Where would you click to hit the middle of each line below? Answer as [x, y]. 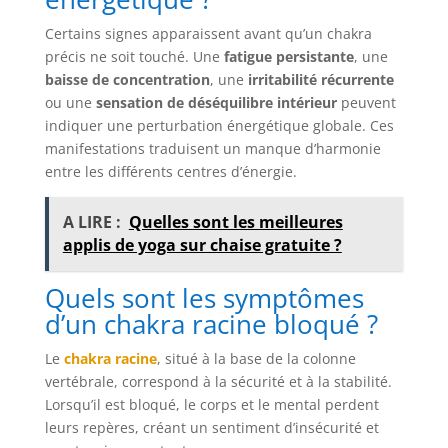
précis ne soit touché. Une [134, 56]
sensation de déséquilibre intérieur [216, 102]
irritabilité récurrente [320, 79]
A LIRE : [91, 221]
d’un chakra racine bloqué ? [211, 323]
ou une [70, 102]
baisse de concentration [127, 79]
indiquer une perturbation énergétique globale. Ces [219, 125]
